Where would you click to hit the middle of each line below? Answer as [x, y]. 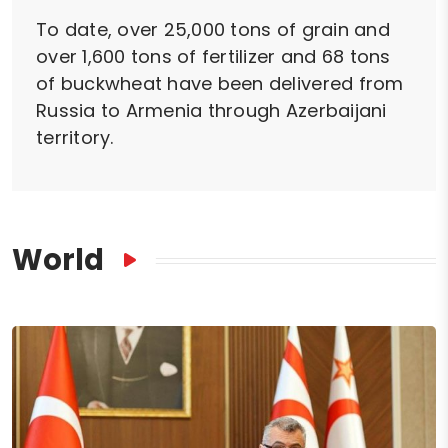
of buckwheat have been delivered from [220, 84]
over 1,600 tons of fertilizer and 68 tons [213, 57]
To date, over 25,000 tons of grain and [213, 30]
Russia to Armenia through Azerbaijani [211, 111]
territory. [75, 138]
